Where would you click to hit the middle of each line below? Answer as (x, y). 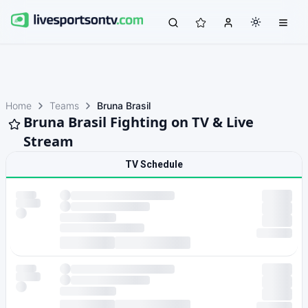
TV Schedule (154, 164)
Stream (48, 141)
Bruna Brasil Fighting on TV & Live (139, 122)
